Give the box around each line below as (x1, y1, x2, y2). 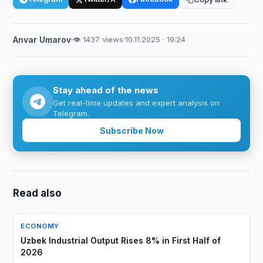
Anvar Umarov (13, 35, 72, 45)
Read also (13, 187, 62, 199)
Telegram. (53, 109, 90, 118)
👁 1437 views (73, 35, 124, 44)
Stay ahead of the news (53, 85, 159, 96)
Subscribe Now (99, 125, 164, 136)
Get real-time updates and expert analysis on (53, 98, 220, 107)
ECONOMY (21, 222, 59, 230)
